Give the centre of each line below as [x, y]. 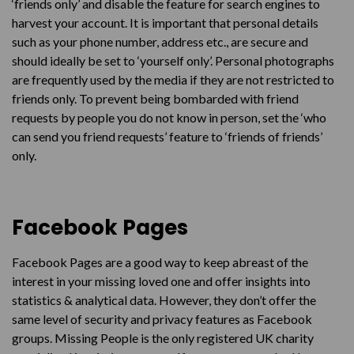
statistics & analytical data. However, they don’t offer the [164, 300]
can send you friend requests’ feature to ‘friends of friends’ [167, 136]
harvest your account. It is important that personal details [165, 23]
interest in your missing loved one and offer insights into [161, 281]
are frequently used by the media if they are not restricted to [173, 79]
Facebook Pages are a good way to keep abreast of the [160, 262]
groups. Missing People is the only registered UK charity [163, 338]
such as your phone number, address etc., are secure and [160, 41]
